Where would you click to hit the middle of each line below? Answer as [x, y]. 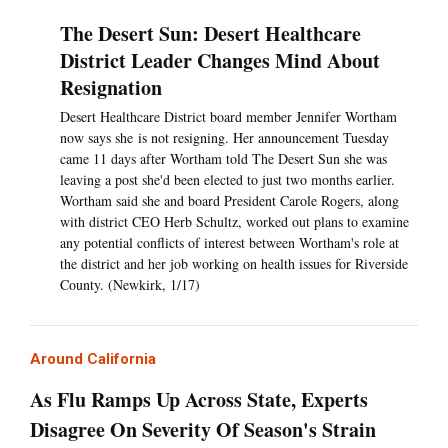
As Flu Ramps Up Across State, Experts [199, 400]
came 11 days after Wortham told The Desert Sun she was [223, 159]
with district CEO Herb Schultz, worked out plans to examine [234, 222]
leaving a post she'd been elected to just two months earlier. [227, 180]
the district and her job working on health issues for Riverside [234, 264]
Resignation [111, 88]
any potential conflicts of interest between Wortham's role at [229, 243]
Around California [93, 359]
